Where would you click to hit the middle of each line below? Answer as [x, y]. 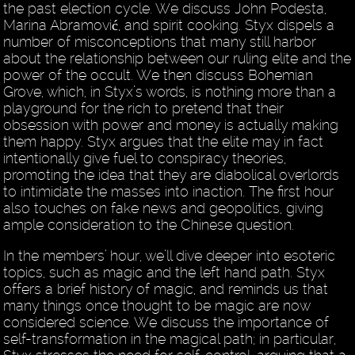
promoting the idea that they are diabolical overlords [172, 175]
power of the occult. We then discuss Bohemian [158, 75]
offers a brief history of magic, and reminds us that [166, 289]
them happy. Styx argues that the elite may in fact [164, 142]
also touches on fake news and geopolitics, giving [164, 208]
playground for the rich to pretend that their [144, 109]
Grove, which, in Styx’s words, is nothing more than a [170, 92]
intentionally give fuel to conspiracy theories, [145, 158]
